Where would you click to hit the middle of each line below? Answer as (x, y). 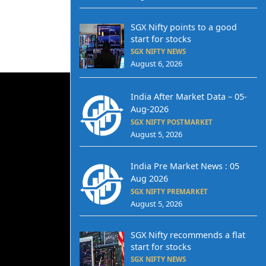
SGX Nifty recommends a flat (188, 235)
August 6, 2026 (156, 63)
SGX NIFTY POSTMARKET (171, 122)
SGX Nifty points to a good (183, 27)
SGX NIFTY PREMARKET (169, 191)
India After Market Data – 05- (189, 97)
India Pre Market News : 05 (185, 166)
